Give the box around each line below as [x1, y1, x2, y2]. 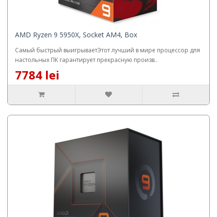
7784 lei [15, 66, 60, 83]
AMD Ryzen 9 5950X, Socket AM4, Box [15, 30, 137, 39]
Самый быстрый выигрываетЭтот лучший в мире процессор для [15, 46, 200, 54]
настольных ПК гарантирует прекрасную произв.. [15, 55, 157, 64]
